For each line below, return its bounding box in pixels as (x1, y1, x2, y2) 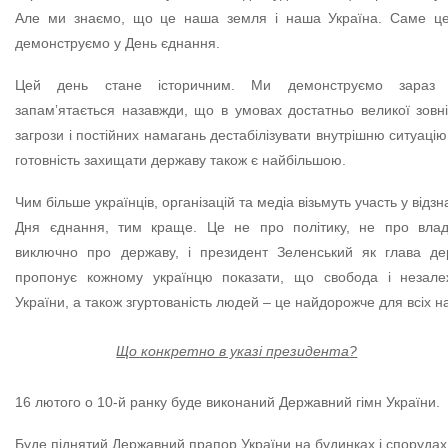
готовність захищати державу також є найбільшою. (15, 152, 347, 169)
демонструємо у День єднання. (15, 35, 221, 52)
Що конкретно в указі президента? (116, 343, 358, 360)
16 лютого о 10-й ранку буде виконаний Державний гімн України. (15, 394, 441, 411)
